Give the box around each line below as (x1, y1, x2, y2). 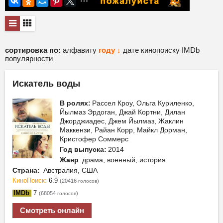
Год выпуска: (60, 145, 107, 153)
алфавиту (63, 46, 99, 54)
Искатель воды (12, 79, 80, 89)
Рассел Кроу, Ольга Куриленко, (92, 99, 194, 107)
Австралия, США (41, 166, 98, 174)
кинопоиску (141, 46, 182, 54)
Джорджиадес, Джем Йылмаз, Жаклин (60, 117, 184, 125)
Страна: (12, 166, 40, 174)
